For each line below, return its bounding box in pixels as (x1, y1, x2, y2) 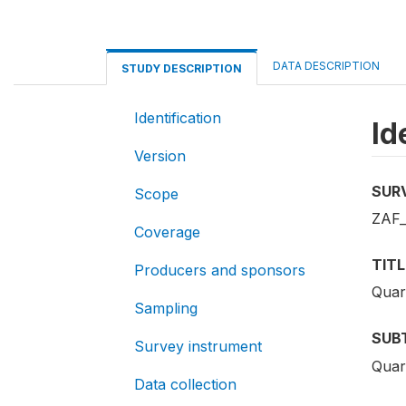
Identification (134, 109, 221, 127)
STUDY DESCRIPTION (121, 62, 242, 75)
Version (134, 147, 186, 165)
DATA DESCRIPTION (273, 59, 380, 72)
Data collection (134, 375, 237, 393)
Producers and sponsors (134, 261, 305, 279)
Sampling (134, 299, 198, 317)
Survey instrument (134, 337, 262, 355)
